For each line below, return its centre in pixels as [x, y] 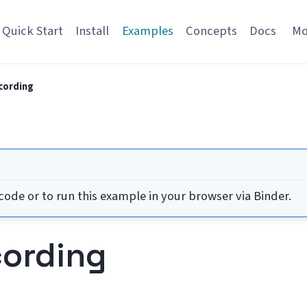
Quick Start [32, 31]
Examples [147, 31]
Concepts [212, 31]
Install [93, 31]
